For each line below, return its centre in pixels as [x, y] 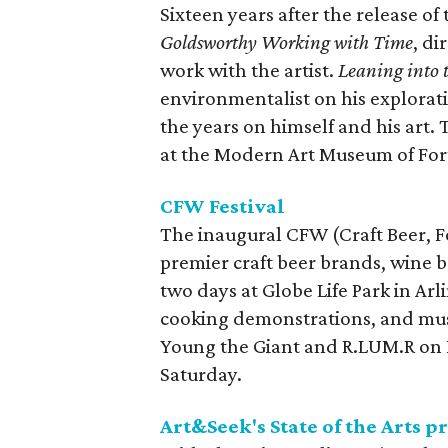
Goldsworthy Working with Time [287, 42]
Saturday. [201, 374]
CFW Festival [223, 206]
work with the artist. [249, 70]
